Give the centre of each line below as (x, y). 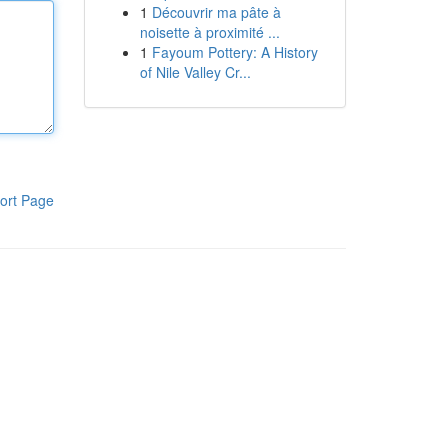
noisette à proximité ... (209, 32)
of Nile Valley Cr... (195, 72)
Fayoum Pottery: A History (234, 52)
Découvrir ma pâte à (216, 12)
